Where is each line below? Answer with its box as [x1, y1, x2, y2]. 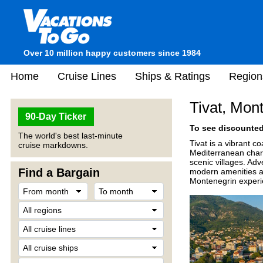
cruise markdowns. [18, 140, 88, 150]
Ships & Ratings [135, 70, 210, 82]
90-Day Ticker [25, 112, 87, 122]
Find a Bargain [18, 166, 100, 179]
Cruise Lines [58, 70, 116, 82]
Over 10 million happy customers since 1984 [23, 48, 201, 58]
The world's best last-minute [18, 131, 123, 140]
